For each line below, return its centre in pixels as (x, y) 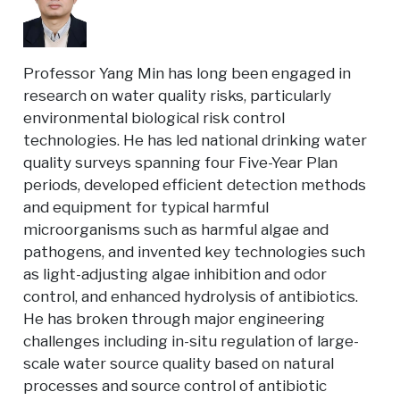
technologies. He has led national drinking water (195, 140)
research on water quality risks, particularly (177, 95)
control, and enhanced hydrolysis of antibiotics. (190, 296)
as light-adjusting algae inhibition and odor (175, 274)
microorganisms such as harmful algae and (175, 229)
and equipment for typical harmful (146, 207)
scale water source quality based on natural (178, 363)
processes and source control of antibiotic (175, 385)
